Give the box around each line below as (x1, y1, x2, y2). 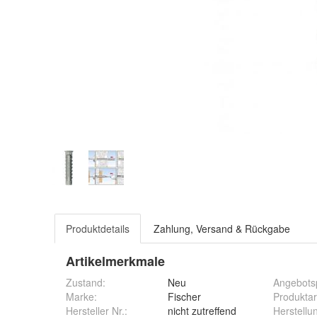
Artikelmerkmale (66, 252, 165, 270)
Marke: (66, 289, 97, 304)
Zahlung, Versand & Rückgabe (154, 221, 290, 236)
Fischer (168, 289, 201, 304)
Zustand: (66, 275, 105, 289)
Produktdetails (66, 221, 129, 236)
